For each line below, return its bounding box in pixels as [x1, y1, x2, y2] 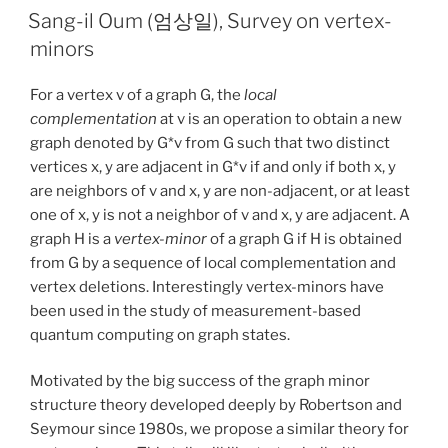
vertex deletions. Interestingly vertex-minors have [30, 277, 384, 296]
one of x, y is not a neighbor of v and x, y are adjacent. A [30, 205, 410, 224]
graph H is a [30, 229, 114, 248]
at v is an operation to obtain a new [157, 109, 402, 128]
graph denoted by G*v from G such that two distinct [30, 133, 390, 152]
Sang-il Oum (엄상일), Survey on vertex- [28, 8, 392, 33]
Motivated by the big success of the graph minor [30, 372, 370, 391]
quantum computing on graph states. [30, 325, 290, 344]
